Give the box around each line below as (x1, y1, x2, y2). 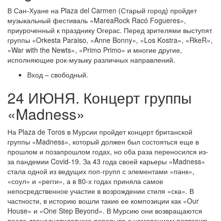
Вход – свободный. (27, 70, 88, 79)
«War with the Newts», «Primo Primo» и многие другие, (7, 45, 182, 55)
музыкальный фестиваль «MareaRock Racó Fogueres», (7, 15, 186, 25)
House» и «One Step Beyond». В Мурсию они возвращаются (7, 206, 202, 216)
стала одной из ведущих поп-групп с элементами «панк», (7, 166, 194, 176)
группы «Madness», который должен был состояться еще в (7, 137, 199, 147)
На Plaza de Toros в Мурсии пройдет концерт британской (7, 127, 192, 137)
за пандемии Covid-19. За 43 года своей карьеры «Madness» (7, 156, 205, 166)
